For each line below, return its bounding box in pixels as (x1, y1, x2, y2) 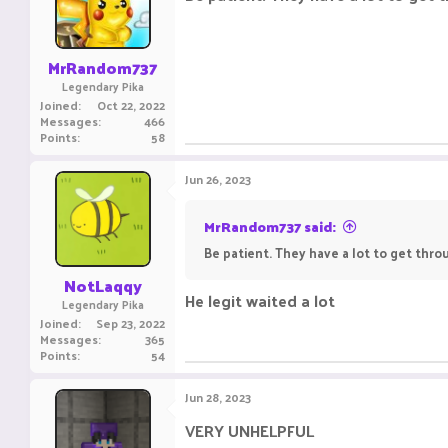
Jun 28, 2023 (185, 386, 251, 408)
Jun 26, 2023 (185, 168, 251, 190)
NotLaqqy (63, 271, 142, 300)
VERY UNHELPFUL (185, 416, 314, 445)
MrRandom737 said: (204, 214, 336, 239)
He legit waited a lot (185, 286, 335, 315)
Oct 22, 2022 (97, 94, 165, 116)
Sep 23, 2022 (96, 312, 165, 334)
